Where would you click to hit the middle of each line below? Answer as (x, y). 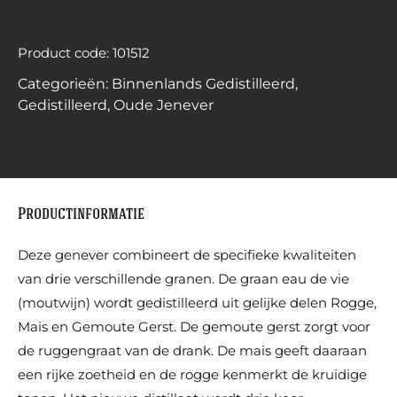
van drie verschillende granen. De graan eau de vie (183, 279)
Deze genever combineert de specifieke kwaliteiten (187, 255)
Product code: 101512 (84, 53)
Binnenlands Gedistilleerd (203, 84)
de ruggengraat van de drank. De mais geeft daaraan (192, 351)
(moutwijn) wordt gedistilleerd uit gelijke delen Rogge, (197, 303)
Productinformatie (81, 215)
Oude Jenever (163, 105)
